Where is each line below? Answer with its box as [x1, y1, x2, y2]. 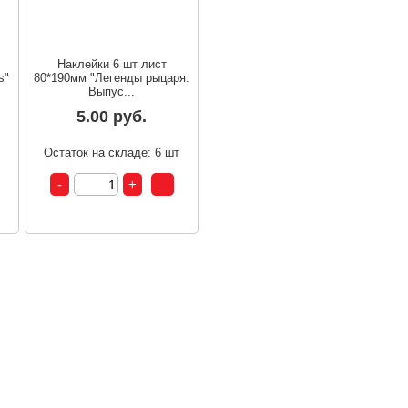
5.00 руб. [76, 107, 148, 127]
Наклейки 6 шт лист [56, 57, 167, 72]
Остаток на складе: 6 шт [44, 146, 180, 160]
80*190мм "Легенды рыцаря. [34, 71, 190, 86]
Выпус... [88, 85, 136, 99]
